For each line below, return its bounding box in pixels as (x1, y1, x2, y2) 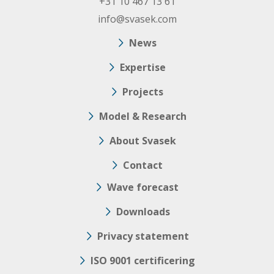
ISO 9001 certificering (91, 254, 195, 268)
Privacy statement (97, 229, 189, 243)
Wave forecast (107, 180, 179, 194)
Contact (123, 158, 163, 172)
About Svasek (109, 134, 176, 148)
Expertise (120, 61, 166, 75)
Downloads (116, 205, 170, 219)
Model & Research (99, 109, 187, 124)
